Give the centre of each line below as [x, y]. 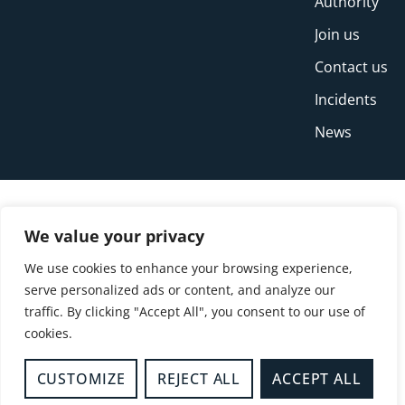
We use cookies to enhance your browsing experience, [188, 268]
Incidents [345, 100]
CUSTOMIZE [81, 379]
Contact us [351, 67]
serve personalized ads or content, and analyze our [180, 290]
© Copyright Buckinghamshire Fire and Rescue [202, 343]
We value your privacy [114, 236]
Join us [337, 35]
